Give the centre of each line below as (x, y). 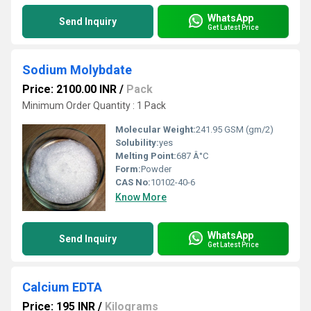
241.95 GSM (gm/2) (235, 129)
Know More (141, 197)
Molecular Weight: (155, 129)
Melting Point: (146, 156)
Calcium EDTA (62, 287)
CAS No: (133, 182)
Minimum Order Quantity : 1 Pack (94, 106)
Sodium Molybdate (77, 70)
